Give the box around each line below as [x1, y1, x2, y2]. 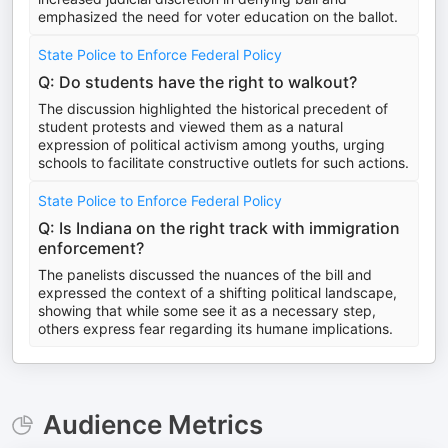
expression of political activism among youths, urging [38, 136, 385, 153]
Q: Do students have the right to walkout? [38, 72, 357, 92]
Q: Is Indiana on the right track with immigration [38, 218, 400, 238]
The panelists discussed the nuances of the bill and [38, 266, 372, 283]
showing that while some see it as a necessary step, [38, 302, 376, 319]
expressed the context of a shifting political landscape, [38, 284, 397, 301]
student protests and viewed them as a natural [38, 118, 343, 135]
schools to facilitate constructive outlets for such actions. [38, 154, 409, 171]
